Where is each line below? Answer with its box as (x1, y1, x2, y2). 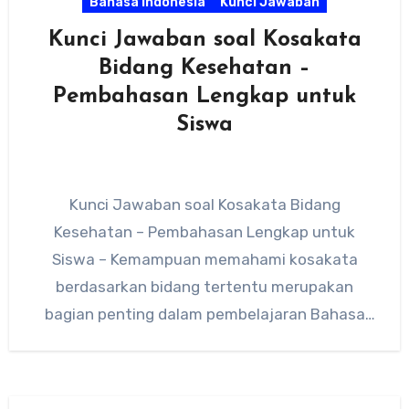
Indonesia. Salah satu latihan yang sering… (50, 331, 359, 351)
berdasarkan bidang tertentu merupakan (56, 277, 353, 296)
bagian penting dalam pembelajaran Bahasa (44, 304, 365, 323)
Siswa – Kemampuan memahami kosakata (51, 249, 358, 268)
